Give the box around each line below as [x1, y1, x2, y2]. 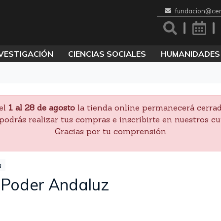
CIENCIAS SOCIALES [68, 49, 146, 59]
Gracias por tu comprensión [55, 126, 166, 136]
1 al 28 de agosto [8, 103, 77, 112]
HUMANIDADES [160, 49, 220, 59]
